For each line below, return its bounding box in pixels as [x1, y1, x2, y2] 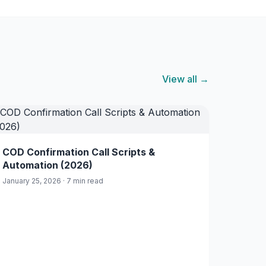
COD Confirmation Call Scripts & [2, 146, 155, 158]
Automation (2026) [2, 159, 93, 171]
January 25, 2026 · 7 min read [2, 176, 103, 185]
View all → [162, 73, 209, 85]
